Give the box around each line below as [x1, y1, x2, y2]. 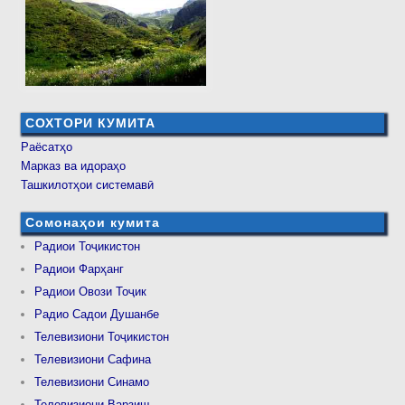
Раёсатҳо [21, 140, 73, 155]
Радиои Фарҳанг [34, 261, 125, 276]
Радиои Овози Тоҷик [34, 284, 147, 298]
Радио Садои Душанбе [34, 306, 160, 321]
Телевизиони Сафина [34, 352, 152, 366]
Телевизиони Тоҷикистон [34, 329, 170, 344]
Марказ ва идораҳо [21, 159, 127, 174]
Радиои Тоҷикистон [34, 239, 141, 253]
